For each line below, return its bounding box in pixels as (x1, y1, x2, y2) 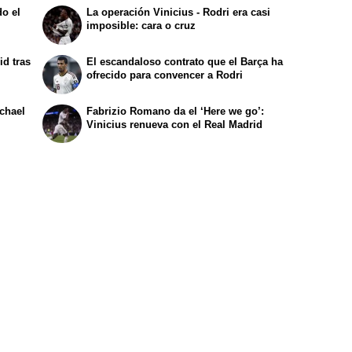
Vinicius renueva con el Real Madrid (86, 118, 263, 130)
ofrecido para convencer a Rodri (86, 69, 244, 82)
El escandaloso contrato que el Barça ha (86, 56, 284, 68)
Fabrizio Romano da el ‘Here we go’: (86, 104, 265, 117)
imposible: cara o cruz (86, 20, 196, 32)
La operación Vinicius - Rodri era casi (86, 6, 271, 19)
